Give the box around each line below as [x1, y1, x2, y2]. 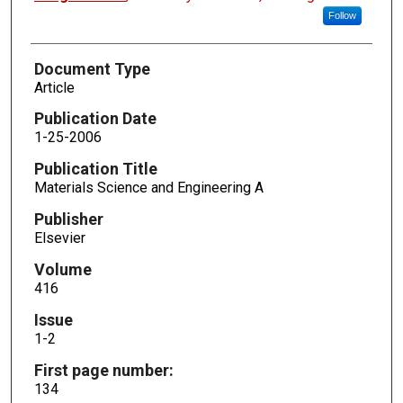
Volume [33, 260, 92, 280]
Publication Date [33, 109, 157, 129]
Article [33, 78, 75, 96]
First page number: [33, 360, 174, 380]
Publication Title [33, 159, 157, 179]
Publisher [33, 210, 103, 229]
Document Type [33, 58, 150, 78]
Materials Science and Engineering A [33, 179, 264, 197]
